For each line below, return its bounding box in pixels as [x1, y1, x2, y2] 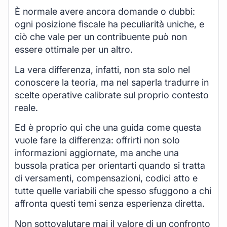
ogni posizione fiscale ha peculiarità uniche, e [15, 19, 204, 30]
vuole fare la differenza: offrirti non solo [15, 135, 180, 146]
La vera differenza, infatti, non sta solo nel [15, 64, 190, 75]
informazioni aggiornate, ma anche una [15, 147, 179, 159]
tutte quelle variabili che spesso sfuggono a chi [15, 185, 211, 197]
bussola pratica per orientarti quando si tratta [15, 160, 205, 171]
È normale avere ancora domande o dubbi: [15, 6, 195, 17]
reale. [15, 102, 38, 113]
